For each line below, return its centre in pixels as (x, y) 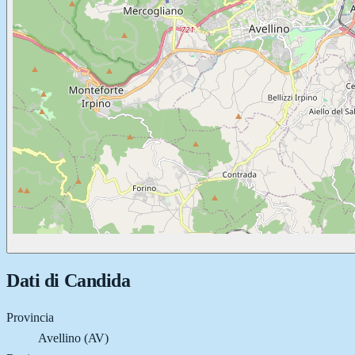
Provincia (30, 317)
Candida (97, 280)
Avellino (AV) (74, 338)
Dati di (35, 280)
